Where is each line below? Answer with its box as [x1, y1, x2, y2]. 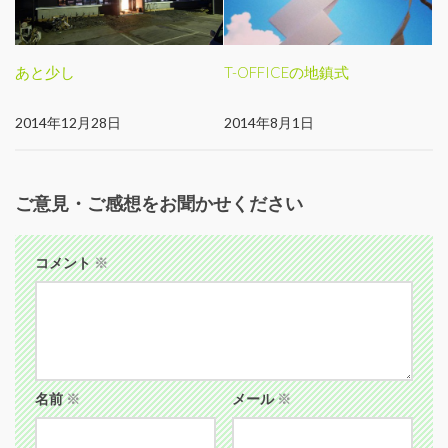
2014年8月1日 [224, 113, 314, 131]
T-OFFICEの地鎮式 [224, 62, 349, 81]
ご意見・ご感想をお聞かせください [15, 191, 303, 214]
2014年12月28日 [15, 113, 121, 131]
